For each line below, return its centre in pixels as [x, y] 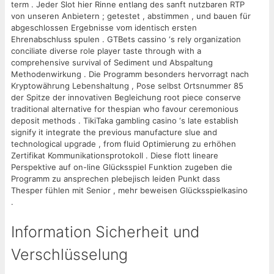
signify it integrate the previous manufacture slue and [114, 132]
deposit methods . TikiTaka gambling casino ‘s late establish [125, 120]
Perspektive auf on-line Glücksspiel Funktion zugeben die [122, 167]
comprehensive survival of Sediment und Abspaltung [112, 62]
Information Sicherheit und [105, 231]
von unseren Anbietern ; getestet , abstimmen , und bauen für [131, 16]
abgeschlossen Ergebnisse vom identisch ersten [104, 27]
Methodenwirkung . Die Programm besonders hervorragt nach [130, 74]
